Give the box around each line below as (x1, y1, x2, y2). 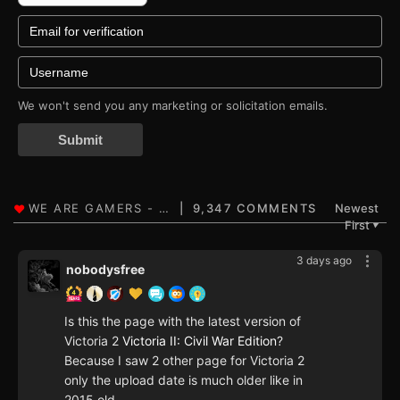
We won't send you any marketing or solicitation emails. (18, 98, 328, 113)
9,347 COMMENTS (192, 201, 317, 216)
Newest (335, 201, 379, 216)
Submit (58, 132, 103, 148)
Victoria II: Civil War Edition (122, 333, 277, 349)
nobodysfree (66, 262, 145, 278)
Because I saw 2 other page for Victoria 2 (64, 353, 304, 369)
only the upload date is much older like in (64, 372, 303, 388)
